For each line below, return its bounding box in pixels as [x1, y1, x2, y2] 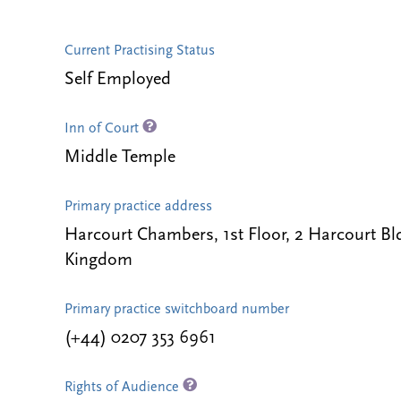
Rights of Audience [64, 380, 183, 395]
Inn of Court [64, 122, 142, 136]
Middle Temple [64, 149, 175, 166]
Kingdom [64, 252, 132, 269]
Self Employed [64, 71, 171, 89]
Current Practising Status [64, 44, 215, 58]
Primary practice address [64, 200, 212, 214]
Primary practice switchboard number [64, 303, 289, 317]
